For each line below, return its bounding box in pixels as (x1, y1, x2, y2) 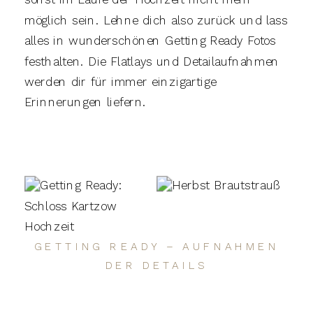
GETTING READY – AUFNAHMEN (34, 240, 279, 254)
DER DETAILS (105, 259, 208, 272)
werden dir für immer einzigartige (24, 75, 217, 89)
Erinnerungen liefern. (24, 95, 146, 110)
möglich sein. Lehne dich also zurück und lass (24, 13, 288, 27)
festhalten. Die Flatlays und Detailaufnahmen (24, 54, 279, 68)
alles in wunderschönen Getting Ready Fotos (24, 34, 276, 48)
